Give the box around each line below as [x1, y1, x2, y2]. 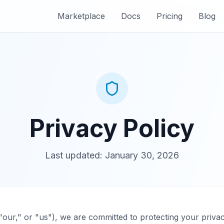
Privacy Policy [29, 113, 194, 143]
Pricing [156, 11, 182, 21]
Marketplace [57, 11, 105, 21]
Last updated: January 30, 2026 [45, 150, 179, 160]
